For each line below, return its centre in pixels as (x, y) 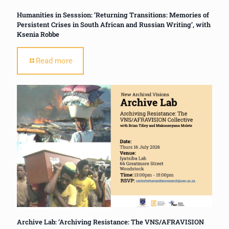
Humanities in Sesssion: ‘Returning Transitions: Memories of (113, 15)
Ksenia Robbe (38, 35)
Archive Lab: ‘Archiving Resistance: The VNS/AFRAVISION (110, 222)
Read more (54, 61)
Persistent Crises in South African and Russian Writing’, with (114, 25)
